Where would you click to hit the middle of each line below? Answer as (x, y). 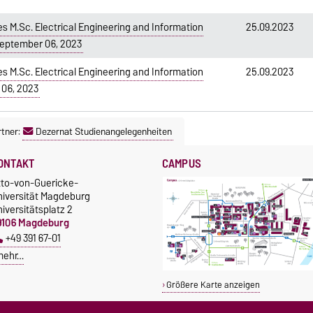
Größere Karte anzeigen (213, 284)
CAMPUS (182, 163)
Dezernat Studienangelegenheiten (104, 131)
